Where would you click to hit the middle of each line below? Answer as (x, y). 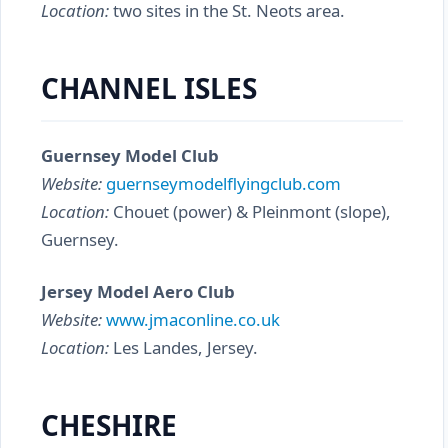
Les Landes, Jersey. (183, 347)
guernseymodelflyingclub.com (223, 183)
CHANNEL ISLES (149, 88)
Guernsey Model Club (130, 155)
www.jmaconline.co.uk (193, 319)
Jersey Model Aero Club (138, 291)
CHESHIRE (109, 425)
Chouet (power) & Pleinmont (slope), (250, 211)
